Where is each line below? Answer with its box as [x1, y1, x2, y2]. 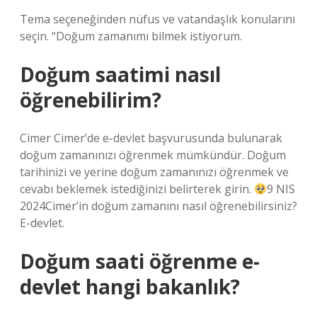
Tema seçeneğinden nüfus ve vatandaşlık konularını [20, 11, 295, 27]
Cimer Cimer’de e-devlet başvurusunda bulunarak [20, 130, 282, 146]
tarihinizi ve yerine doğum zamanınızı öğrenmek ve [20, 164, 289, 180]
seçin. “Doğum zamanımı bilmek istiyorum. [20, 28, 242, 44]
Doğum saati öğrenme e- [20, 248, 260, 275]
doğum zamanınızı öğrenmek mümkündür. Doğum [20, 147, 286, 163]
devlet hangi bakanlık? [20, 273, 240, 300]
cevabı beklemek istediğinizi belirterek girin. [20, 181, 254, 197]
